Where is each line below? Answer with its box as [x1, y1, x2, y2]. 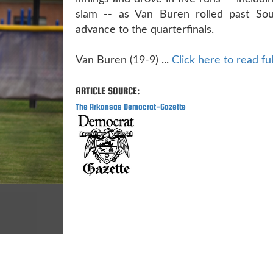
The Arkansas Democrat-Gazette [76, 101, 186, 112]
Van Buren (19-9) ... [76, 54, 172, 66]
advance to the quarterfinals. [76, 24, 214, 35]
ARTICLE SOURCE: [76, 85, 140, 97]
